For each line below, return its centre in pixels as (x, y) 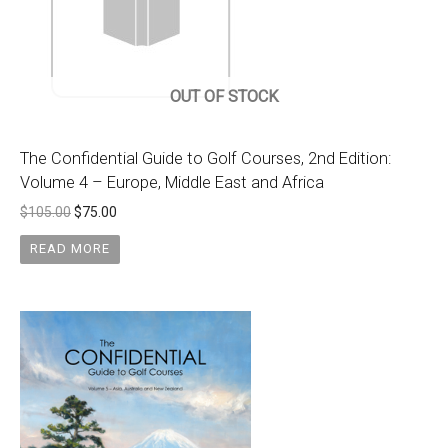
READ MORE (69, 249)
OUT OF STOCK (224, 97)
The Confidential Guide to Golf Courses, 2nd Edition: (205, 159)
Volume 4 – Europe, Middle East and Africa (172, 183)
